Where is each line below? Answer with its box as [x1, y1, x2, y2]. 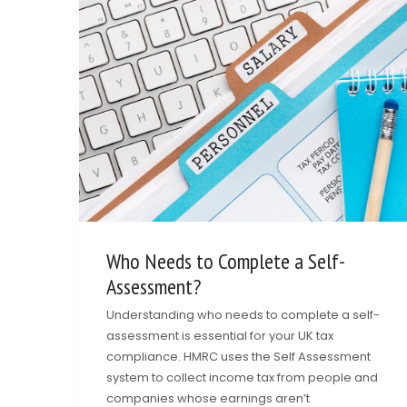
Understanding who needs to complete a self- [106, 305, 380, 323]
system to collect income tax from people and [106, 368, 378, 386]
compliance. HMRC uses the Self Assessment [106, 347, 371, 365]
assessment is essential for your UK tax [106, 326, 333, 344]
